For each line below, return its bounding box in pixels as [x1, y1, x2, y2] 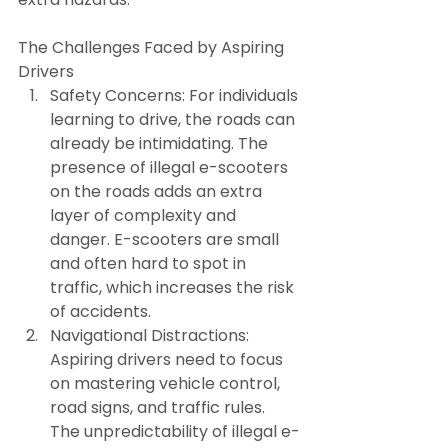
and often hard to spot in [50, 251, 250, 275]
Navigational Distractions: [50, 323, 253, 347]
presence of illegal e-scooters [50, 155, 292, 179]
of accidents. [50, 299, 151, 323]
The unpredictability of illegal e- [50, 419, 300, 443]
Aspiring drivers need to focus [50, 347, 287, 371]
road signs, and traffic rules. [50, 395, 269, 419]
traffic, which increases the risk [50, 275, 298, 299]
